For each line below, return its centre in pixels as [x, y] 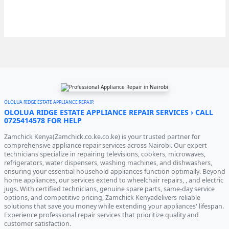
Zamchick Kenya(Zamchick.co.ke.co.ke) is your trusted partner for [102, 136]
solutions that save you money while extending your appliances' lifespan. [114, 206]
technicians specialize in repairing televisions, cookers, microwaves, [105, 154]
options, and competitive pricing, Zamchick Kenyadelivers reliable [102, 197]
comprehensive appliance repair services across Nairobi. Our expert [105, 145]
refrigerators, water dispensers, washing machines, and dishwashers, [108, 163]
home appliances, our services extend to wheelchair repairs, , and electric [113, 180]
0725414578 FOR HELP [43, 120]
